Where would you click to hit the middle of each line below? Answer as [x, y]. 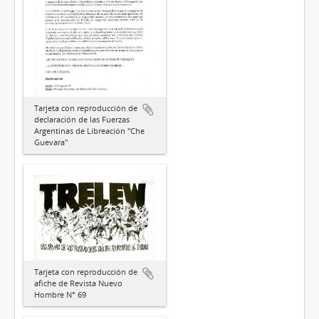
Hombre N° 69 [60, 295]
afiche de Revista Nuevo [78, 283]
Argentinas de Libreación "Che [89, 131]
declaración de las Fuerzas [82, 120]
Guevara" [51, 142]
